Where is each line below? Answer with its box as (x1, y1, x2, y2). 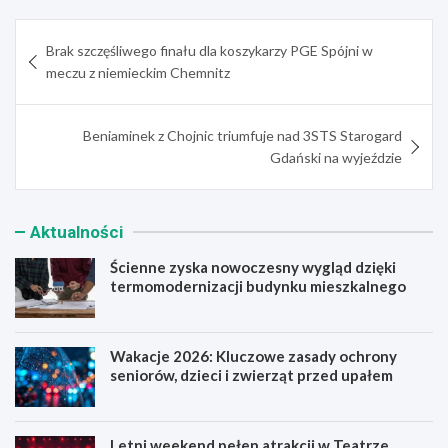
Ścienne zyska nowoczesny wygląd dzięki (110, 257, 396, 276)
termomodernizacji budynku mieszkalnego (110, 276, 406, 295)
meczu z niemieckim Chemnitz (46, 63, 230, 81)
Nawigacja (14, 18, 131, 49)
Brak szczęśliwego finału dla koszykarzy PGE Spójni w (46, 41, 373, 59)
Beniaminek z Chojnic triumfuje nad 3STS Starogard (83, 126, 402, 144)
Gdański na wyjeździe (270, 148, 402, 166)
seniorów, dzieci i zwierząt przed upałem (110, 365, 393, 384)
